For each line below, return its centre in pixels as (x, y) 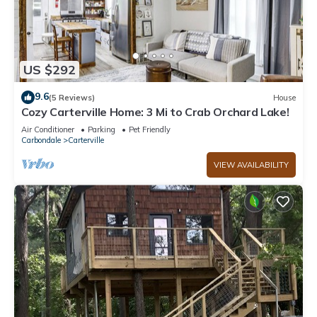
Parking (102, 130)
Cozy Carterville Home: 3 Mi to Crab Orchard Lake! (155, 112)
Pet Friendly (150, 130)
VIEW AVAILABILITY (251, 165)
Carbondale (41, 140)
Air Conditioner (48, 130)
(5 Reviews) (72, 97)
